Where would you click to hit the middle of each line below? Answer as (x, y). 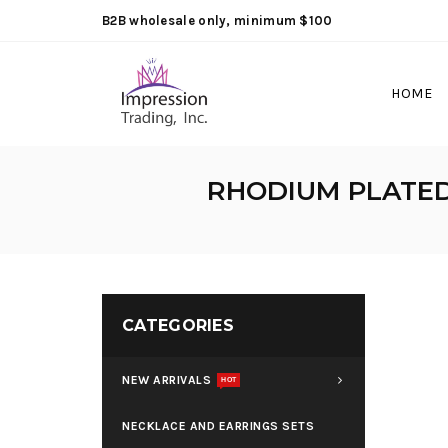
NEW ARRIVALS (166, 380)
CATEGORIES (178, 325)
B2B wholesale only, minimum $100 (217, 20)
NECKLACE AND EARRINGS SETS (218, 426)
